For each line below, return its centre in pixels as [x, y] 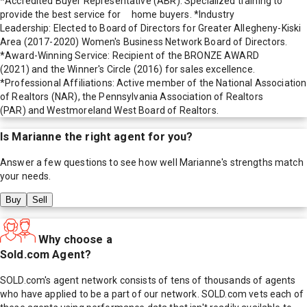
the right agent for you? [127, 136]
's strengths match [262, 163]
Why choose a [75, 239]
